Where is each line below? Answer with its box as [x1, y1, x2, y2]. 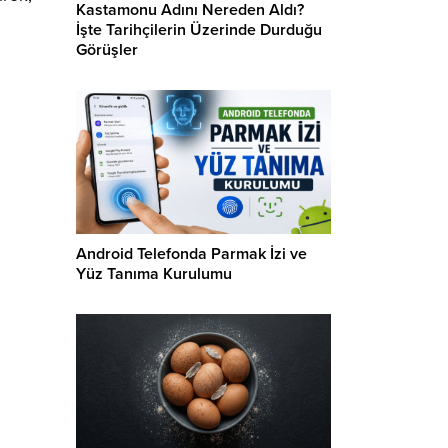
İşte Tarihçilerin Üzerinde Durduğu [76, 20, 322, 41]
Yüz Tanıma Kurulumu [76, 263, 232, 284]
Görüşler [76, 40, 138, 61]
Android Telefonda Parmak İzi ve [76, 243, 307, 264]
